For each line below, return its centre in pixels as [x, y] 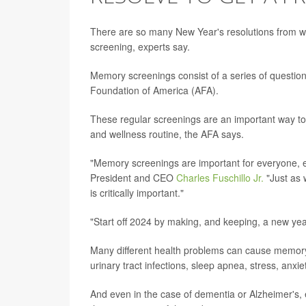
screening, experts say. [140, 46]
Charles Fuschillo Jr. [220, 177]
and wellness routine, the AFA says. [167, 134]
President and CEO [133, 177]
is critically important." [137, 192]
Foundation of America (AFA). [154, 90]
